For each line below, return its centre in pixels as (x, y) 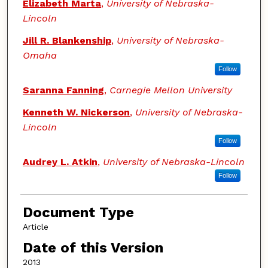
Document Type (78, 212)
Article (35, 226)
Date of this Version (93, 248)
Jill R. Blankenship (67, 40)
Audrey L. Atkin (60, 162)
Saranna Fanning (63, 90)
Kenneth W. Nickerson (76, 112)
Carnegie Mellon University (170, 90)
